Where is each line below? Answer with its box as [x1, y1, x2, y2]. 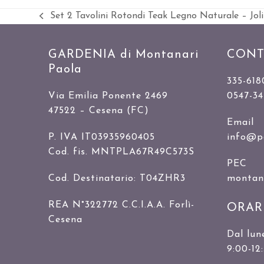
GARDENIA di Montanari [48, 48, 199, 61]
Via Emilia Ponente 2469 [48, 91, 169, 101]
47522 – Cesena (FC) [48, 105, 150, 115]
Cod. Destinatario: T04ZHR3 [48, 173, 186, 183]
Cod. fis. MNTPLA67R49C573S [48, 147, 195, 157]
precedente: [39, 31, 88, 41]
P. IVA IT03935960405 [48, 132, 156, 142]
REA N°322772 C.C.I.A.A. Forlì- [48, 200, 195, 210]
